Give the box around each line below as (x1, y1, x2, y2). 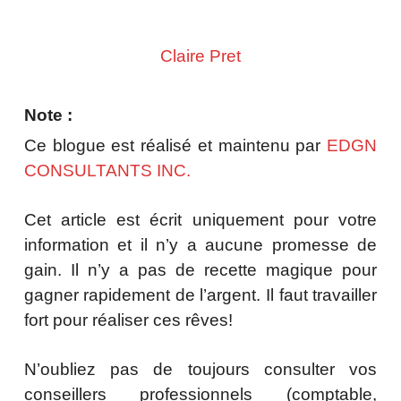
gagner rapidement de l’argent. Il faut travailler (23, 286, 378, 305)
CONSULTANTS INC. (23, 161, 191, 181)
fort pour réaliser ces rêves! (23, 311, 233, 330)
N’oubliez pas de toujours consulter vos (23, 360, 378, 380)
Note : (23, 106, 73, 125)
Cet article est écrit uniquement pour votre (23, 210, 378, 230)
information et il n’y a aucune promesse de (23, 235, 378, 255)
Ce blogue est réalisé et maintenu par (23, 136, 328, 156)
